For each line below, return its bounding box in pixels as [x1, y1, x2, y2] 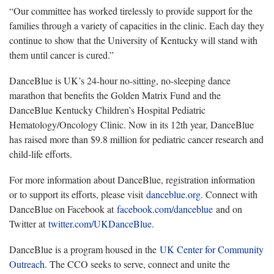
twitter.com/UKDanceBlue [48, 217, 152, 230]
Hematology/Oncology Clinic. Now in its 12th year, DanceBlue [9, 117, 254, 131]
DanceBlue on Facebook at [9, 202, 117, 215]
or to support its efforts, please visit [9, 187, 146, 201]
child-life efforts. [9, 147, 72, 160]
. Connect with [201, 187, 257, 201]
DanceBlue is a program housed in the [9, 242, 160, 256]
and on [213, 202, 242, 215]
